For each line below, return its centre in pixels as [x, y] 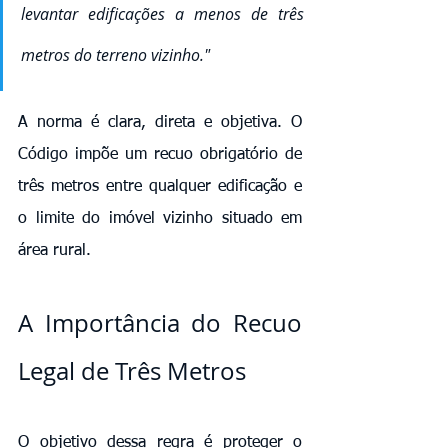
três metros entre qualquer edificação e [160, 186]
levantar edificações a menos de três [162, 13]
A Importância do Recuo [160, 322]
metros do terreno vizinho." [115, 54]
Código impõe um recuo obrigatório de [160, 154]
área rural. [54, 250]
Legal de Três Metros [132, 370]
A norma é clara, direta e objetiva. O [160, 122]
